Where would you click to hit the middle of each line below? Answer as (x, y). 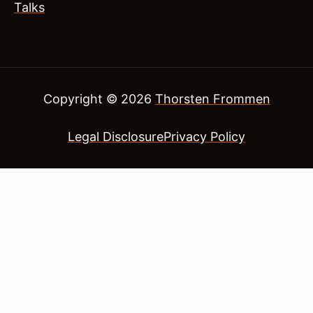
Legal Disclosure (116, 137)
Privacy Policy (204, 137)
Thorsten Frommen (212, 99)
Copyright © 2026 (99, 99)
